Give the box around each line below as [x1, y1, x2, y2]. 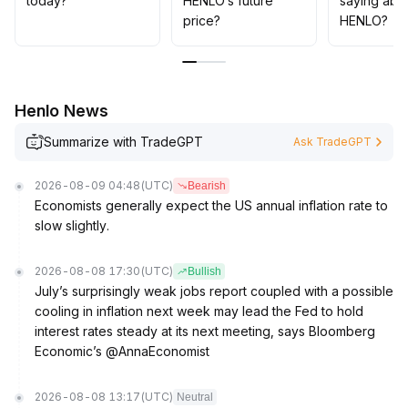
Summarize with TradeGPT [44, 134, 203, 149]
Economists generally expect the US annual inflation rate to [35, 198, 388, 213]
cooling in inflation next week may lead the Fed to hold [35, 303, 363, 319]
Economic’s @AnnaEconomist [35, 343, 209, 359]
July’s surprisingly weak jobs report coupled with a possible [35, 283, 393, 299]
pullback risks [45, 12, 127, 27]
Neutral [177, 391, 213, 403]
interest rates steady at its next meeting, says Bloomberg [35, 323, 375, 339]
